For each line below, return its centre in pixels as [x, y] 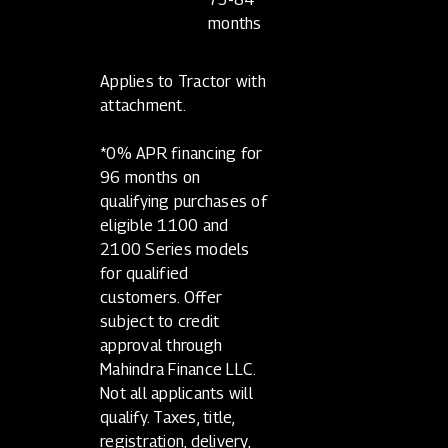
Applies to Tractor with [183, 81]
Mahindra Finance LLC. [178, 369]
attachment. [143, 105]
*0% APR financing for [181, 153]
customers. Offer [161, 297]
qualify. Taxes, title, [167, 417]
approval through [161, 345]
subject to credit [160, 321]
